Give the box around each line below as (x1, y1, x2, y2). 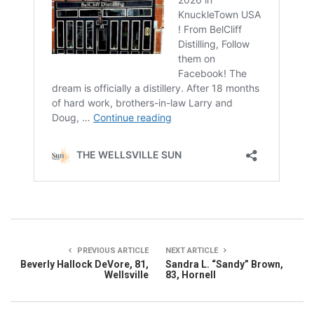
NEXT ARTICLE (165, 246, 220, 256)
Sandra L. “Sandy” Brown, (165, 259, 283, 271)
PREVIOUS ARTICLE (75, 246, 149, 256)
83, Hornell (165, 269, 216, 281)
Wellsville (104, 269, 149, 281)
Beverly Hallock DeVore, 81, (20, 259, 149, 271)
